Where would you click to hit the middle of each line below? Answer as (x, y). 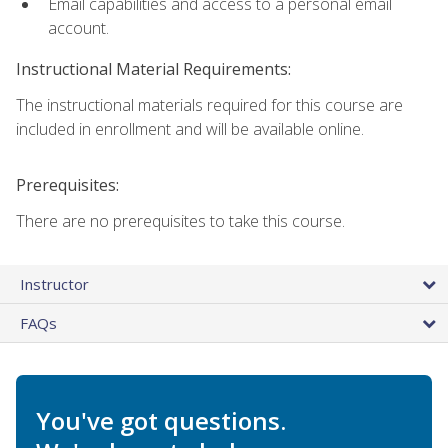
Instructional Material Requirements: (153, 68)
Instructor (54, 283)
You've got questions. (161, 420)
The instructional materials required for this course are (209, 104)
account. (78, 28)
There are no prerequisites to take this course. (180, 220)
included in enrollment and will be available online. (190, 128)
